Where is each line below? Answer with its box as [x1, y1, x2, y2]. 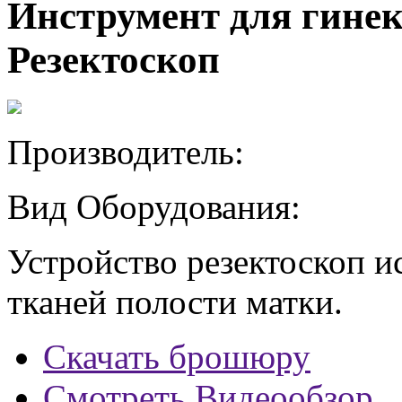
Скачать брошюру [43, 336, 310, 376]
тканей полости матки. [7, 282, 343, 321]
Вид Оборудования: [7, 187, 301, 226]
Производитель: [7, 132, 244, 171]
